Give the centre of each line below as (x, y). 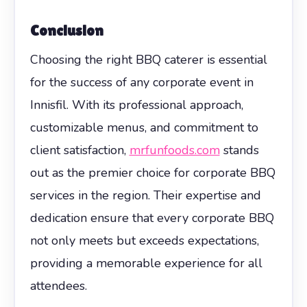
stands (239, 150)
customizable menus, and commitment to (144, 127)
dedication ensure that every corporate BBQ (152, 218)
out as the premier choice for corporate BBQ (152, 172)
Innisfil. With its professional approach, (136, 105)
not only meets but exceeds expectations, (144, 240)
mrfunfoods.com (174, 150)
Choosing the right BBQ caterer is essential (148, 59)
